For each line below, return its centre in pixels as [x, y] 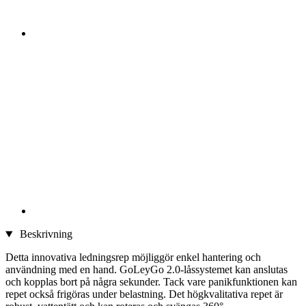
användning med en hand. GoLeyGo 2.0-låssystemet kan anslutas [147, 270]
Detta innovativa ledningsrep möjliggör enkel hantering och [133, 258]
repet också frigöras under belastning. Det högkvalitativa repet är [144, 294]
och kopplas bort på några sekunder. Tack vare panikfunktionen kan [151, 282]
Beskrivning [44, 234]
